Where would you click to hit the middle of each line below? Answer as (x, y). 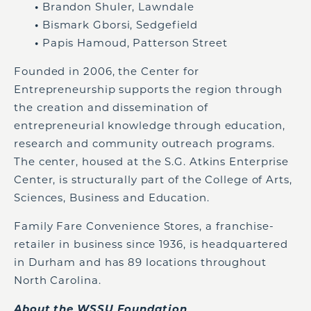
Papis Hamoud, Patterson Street (135, 43)
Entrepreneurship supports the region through (148, 89)
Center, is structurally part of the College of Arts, (153, 179)
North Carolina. (58, 280)
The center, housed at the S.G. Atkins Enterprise (152, 161)
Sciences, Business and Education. (112, 197)
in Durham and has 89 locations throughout (140, 262)
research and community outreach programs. (144, 143)
